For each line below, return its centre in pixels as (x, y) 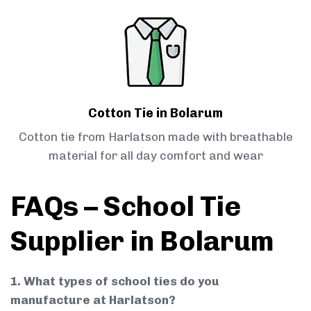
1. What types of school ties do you (115, 281)
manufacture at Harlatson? (93, 300)
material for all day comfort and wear (155, 156)
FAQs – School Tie (126, 207)
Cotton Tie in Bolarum (155, 114)
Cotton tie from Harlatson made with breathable (155, 137)
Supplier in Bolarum (142, 241)
